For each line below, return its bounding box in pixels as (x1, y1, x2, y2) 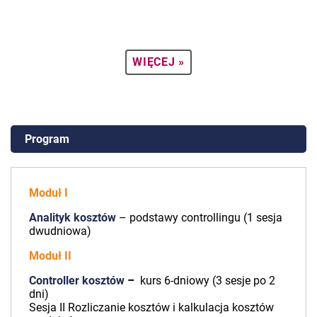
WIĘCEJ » (132, 54, 185, 69)
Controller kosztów (29, 273, 125, 287)
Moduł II (29, 248, 71, 263)
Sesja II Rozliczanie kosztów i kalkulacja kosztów (29, 300, 274, 314)
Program (25, 132, 69, 146)
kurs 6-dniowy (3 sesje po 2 (137, 273, 275, 287)
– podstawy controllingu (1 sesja (116, 210, 282, 224)
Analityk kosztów (29, 210, 116, 224)
